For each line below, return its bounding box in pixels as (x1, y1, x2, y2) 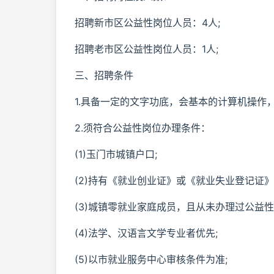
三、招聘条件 (75, 69, 133, 81)
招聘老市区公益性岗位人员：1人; (75, 43, 218, 55)
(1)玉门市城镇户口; (75, 148, 157, 160)
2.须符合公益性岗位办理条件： (75, 122, 210, 134)
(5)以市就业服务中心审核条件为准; (75, 253, 228, 265)
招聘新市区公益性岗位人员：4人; (75, 17, 220, 29)
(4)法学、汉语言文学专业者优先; (75, 227, 218, 239)
